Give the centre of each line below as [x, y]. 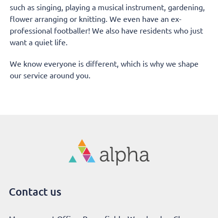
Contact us [35, 191]
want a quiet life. [39, 42]
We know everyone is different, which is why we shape [104, 63]
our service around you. [50, 75]
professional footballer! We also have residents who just [106, 30]
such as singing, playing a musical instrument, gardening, [107, 7]
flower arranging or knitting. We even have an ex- [96, 18]
